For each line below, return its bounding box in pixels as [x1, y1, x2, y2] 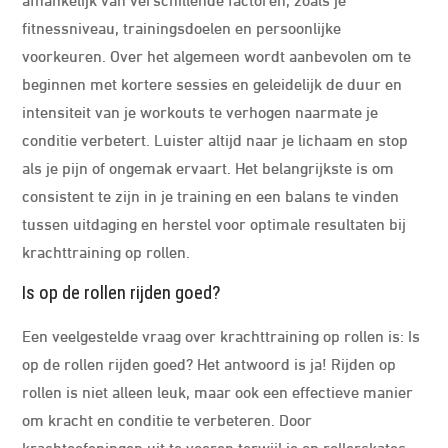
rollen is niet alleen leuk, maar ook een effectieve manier [22, 379, 414, 402]
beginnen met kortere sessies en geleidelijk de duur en [22, 71, 403, 94]
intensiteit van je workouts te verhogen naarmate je [22, 99, 379, 122]
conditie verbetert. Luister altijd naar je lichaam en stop [22, 127, 409, 150]
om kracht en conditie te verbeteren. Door [22, 407, 313, 430]
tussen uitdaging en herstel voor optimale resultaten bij [22, 211, 407, 234]
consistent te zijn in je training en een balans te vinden [22, 183, 400, 206]
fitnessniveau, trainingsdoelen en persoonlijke [22, 15, 342, 38]
